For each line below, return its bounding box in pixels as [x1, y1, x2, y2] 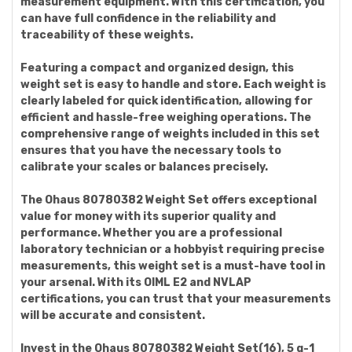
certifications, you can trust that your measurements [20, 292, 331, 306]
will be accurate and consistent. [20, 309, 205, 322]
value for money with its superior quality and [20, 210, 276, 223]
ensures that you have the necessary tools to [20, 144, 281, 157]
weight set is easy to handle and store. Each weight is [20, 78, 326, 91]
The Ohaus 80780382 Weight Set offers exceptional [20, 193, 317, 207]
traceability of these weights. [20, 28, 193, 42]
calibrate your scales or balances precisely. [20, 160, 268, 174]
